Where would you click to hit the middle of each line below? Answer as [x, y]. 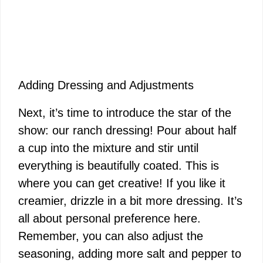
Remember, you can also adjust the [111, 236]
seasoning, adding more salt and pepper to [130, 254]
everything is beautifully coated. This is [119, 166]
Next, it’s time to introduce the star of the [125, 113]
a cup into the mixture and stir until [108, 148]
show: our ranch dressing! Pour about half [127, 131]
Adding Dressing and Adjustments [106, 85]
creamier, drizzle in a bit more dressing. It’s [130, 201]
